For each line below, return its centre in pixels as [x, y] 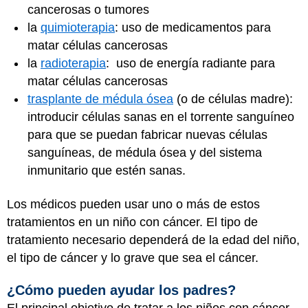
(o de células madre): [233, 99]
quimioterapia [78, 27]
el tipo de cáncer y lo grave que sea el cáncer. [134, 257]
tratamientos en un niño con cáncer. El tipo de [132, 222]
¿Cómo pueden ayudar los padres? [123, 290]
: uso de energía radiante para [190, 63]
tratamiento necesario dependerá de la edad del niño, [153, 240]
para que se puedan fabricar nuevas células [147, 135]
